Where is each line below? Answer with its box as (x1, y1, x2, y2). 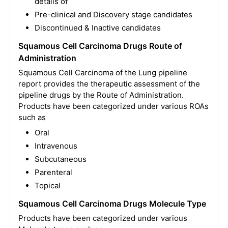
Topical (34, 181, 61, 190)
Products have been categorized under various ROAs (18, 101, 209, 111)
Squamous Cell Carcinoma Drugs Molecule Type (18, 198, 206, 209)
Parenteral (34, 167, 72, 177)
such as (18, 112, 46, 122)
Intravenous (34, 141, 77, 151)
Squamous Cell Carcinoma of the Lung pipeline (18, 68, 187, 77)
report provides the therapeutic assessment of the (18, 79, 200, 89)
